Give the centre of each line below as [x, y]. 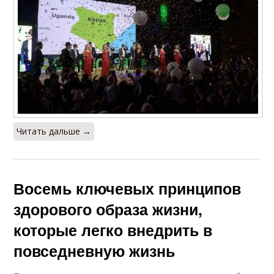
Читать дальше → [54, 131]
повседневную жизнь [94, 251]
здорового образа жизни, [108, 209]
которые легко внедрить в [113, 230]
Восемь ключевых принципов [128, 189]
